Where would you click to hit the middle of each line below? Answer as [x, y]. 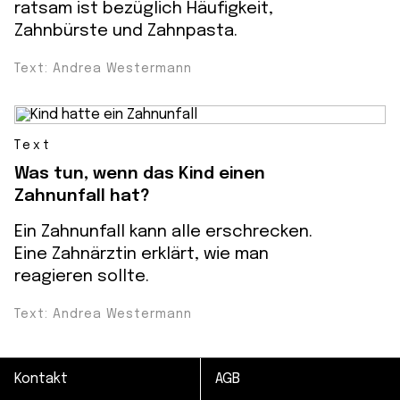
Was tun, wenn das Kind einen [140, 174]
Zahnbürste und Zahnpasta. [126, 31]
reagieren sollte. [82, 276]
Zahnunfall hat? [82, 196]
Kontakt [41, 379]
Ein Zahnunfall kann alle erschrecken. [163, 232]
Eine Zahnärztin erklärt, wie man [142, 254]
